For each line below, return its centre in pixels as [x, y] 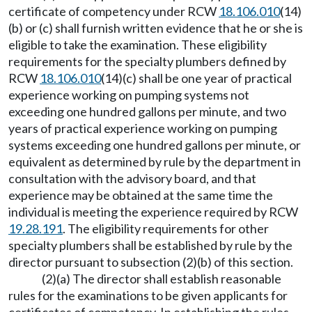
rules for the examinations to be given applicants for [148, 295]
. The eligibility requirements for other [166, 228]
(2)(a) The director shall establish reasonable [162, 279]
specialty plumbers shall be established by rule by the [150, 245]
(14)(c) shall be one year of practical [196, 78]
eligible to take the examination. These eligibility [138, 45]
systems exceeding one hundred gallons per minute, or [155, 145]
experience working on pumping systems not [129, 95]
